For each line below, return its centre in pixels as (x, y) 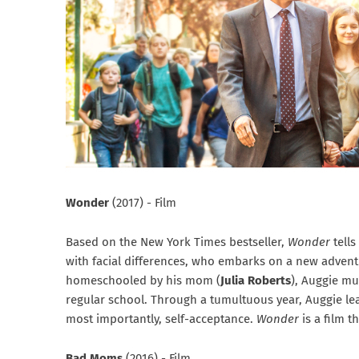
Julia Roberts (256, 281)
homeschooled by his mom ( (143, 281)
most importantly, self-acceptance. (161, 319)
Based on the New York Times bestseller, (177, 242)
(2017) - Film (144, 203)
